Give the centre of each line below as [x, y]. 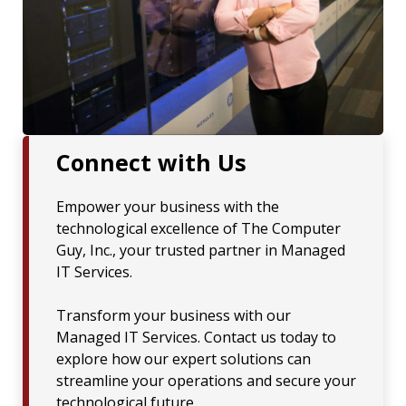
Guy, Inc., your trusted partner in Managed [201, 250]
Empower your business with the [168, 206]
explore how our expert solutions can [184, 358]
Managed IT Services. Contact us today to [196, 337]
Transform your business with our [174, 315]
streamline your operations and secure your [206, 380]
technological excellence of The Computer [198, 228]
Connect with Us [151, 163]
